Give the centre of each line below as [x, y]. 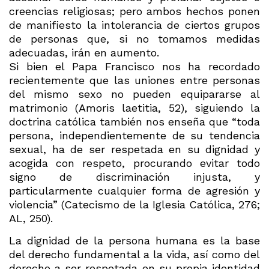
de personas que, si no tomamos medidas [134, 38]
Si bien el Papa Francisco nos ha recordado [134, 66]
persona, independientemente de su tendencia [134, 135]
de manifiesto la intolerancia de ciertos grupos [134, 25]
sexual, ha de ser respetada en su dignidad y [134, 149]
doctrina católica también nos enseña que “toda [134, 121]
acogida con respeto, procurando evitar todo [134, 163]
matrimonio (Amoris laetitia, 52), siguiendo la [134, 107]
